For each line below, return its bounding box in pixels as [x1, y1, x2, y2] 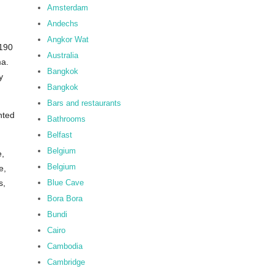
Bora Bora [47, 194, 83, 203]
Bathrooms [47, 114, 86, 124]
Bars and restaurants [47, 98, 121, 108]
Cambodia [47, 242, 83, 251]
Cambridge [47, 257, 85, 267]
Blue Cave [47, 178, 84, 187]
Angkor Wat [47, 35, 89, 44]
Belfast [47, 130, 72, 139]
